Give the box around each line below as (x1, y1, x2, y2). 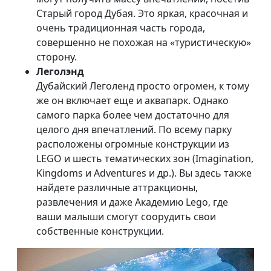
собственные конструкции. (36, 224, 164, 238)
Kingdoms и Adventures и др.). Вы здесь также (36, 166, 252, 180)
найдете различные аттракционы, (36, 180, 198, 194)
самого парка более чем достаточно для (36, 108, 229, 122)
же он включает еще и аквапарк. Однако (36, 93, 229, 107)
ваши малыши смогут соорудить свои (36, 209, 216, 223)
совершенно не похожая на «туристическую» (36, 35, 251, 49)
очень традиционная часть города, (36, 21, 205, 34)
